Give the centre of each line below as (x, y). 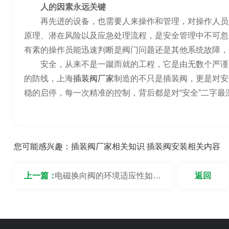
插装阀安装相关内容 (183, 146)
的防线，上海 (48, 78)
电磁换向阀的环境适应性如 (104, 176)
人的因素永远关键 (73, 7)
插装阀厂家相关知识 (108, 146)
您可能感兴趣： (42, 146)
